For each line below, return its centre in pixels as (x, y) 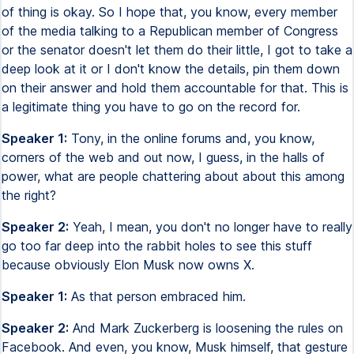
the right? (29, 195)
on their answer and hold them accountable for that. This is (175, 88)
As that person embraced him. (156, 296)
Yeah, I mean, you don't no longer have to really (211, 227)
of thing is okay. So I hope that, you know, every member (169, 12)
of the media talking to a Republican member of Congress (170, 31)
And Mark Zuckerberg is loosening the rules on (206, 328)
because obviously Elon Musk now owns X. (128, 265)
